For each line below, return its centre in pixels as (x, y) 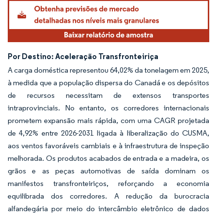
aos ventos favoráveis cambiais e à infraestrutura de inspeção (108, 145)
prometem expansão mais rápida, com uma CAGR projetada (108, 120)
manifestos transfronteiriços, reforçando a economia (108, 183)
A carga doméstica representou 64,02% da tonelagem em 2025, (108, 70)
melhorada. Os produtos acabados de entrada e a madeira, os (108, 158)
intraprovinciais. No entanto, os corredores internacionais (108, 108)
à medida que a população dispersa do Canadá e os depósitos (108, 82)
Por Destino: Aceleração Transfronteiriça (83, 56)
